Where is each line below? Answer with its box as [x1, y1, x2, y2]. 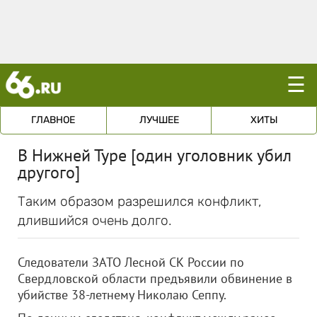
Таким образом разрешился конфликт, [18, 193, 262, 209]
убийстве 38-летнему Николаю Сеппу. [18, 287, 226, 303]
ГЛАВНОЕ [31, 114, 76, 126]
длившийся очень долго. [18, 212, 172, 229]
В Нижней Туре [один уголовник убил [18, 144, 292, 166]
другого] [18, 161, 80, 183]
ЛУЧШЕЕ [139, 114, 179, 126]
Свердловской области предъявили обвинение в [18, 270, 292, 287]
